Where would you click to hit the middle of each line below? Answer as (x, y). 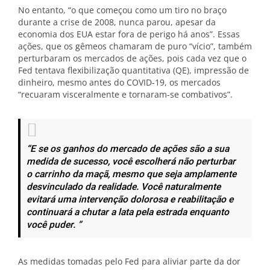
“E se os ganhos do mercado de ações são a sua (128, 149)
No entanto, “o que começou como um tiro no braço (122, 10)
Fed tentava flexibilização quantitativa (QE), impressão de (133, 70)
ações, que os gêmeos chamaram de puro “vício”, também (135, 46)
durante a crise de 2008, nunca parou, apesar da (117, 22)
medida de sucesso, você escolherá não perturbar (131, 162)
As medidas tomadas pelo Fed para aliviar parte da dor (129, 261)
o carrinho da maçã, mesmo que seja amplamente (131, 174)
